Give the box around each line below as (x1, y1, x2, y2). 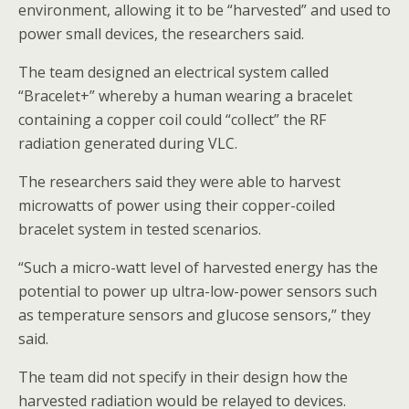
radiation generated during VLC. (18, 133, 237, 153)
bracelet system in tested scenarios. (18, 219, 261, 239)
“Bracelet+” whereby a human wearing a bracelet (18, 86, 352, 106)
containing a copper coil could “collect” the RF (18, 110, 326, 130)
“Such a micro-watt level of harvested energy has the (18, 257, 378, 278)
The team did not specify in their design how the (18, 367, 348, 387)
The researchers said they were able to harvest (18, 172, 341, 192)
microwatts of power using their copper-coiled (18, 195, 335, 215)
